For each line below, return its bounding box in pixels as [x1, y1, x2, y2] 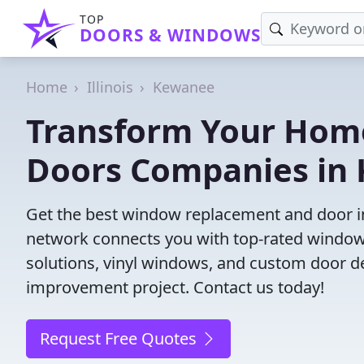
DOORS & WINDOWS [80, 24, 261, 46]
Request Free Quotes [40, 327, 201, 349]
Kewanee [153, 77, 214, 97]
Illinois [87, 77, 133, 97]
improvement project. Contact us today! [26, 276, 324, 298]
